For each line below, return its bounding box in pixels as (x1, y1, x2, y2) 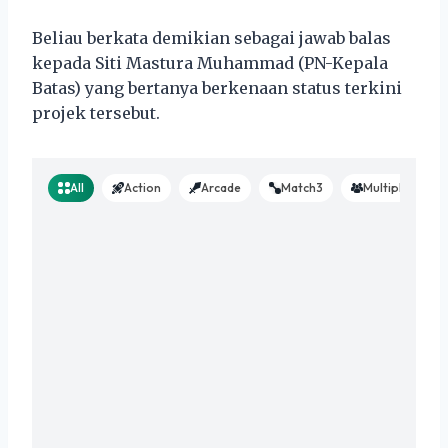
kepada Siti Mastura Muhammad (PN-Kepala (32, 52, 388, 73)
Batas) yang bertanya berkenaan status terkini (32, 77, 402, 98)
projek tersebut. (32, 102, 160, 123)
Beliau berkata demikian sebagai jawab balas (32, 27, 391, 48)
